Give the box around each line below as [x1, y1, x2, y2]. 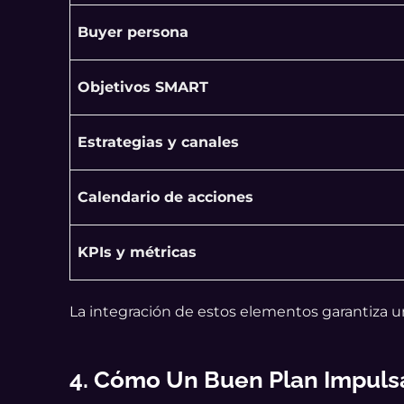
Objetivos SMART [78, 78, 209, 96]
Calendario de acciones [78, 188, 254, 207]
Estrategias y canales [78, 133, 240, 151]
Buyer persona [78, 23, 189, 41]
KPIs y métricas [78, 243, 197, 262]
